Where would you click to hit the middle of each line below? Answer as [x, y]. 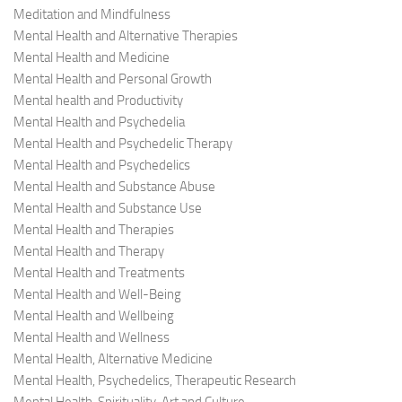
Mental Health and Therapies [94, 230]
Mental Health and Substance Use [108, 209]
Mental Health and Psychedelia [99, 122]
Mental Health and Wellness [92, 338]
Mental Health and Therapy [89, 252]
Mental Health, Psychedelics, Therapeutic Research [155, 381]
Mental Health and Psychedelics [102, 166]
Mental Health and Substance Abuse [114, 187]
